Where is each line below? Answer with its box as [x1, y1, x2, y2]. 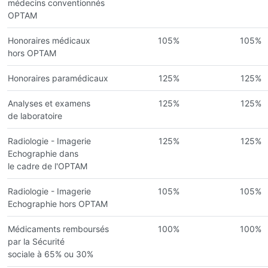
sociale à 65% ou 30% [8, 248, 93, 259]
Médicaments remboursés [8, 223, 109, 234]
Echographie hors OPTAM [8, 198, 108, 209]
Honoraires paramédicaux [8, 72, 108, 83]
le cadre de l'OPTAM [8, 160, 87, 171]
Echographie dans [8, 148, 78, 159]
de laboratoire [8, 110, 62, 121]
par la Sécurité [8, 236, 65, 246]
